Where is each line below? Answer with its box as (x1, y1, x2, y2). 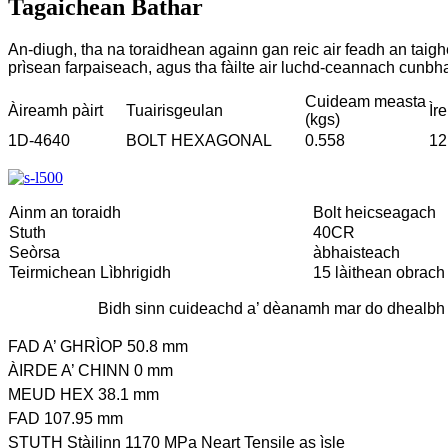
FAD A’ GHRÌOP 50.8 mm (8, 337, 188, 355)
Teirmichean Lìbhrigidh (9, 263, 171, 281)
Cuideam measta (305, 92, 426, 110)
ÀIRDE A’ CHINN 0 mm (8, 361, 173, 379)
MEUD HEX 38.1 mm (8, 385, 159, 403)
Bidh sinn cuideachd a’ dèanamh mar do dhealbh (97, 299, 445, 317)
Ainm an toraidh (9, 203, 121, 221)
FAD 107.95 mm (8, 409, 123, 427)
